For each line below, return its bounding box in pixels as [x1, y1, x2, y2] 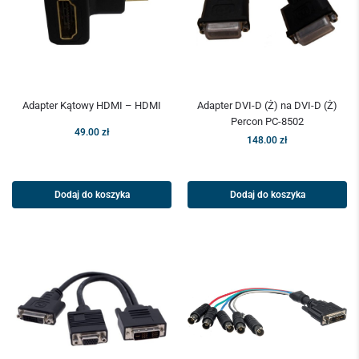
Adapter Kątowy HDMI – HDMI [22, 99, 161, 112]
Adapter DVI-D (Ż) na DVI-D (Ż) [197, 99, 337, 112]
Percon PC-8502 [231, 115, 304, 128]
